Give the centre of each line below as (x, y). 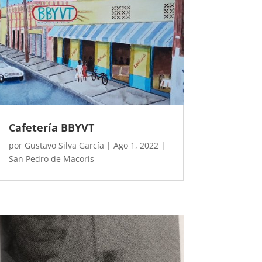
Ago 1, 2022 (136, 146)
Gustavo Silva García (64, 146)
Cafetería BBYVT (51, 128)
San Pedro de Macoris (51, 159)
